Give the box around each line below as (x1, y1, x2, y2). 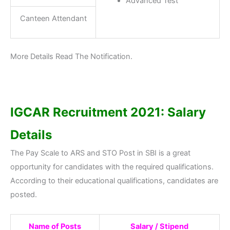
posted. (10, 190, 37, 200)
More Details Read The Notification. (10, 51, 132, 61)
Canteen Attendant (20, 13, 87, 23)
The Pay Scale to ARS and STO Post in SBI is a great (10, 148, 190, 158)
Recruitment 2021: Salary (53, 105, 206, 120)
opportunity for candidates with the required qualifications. (10, 162, 214, 172)
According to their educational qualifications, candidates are (10, 176, 218, 186)
